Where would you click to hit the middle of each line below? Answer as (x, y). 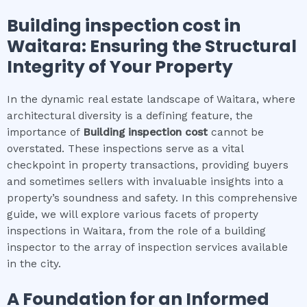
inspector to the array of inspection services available (147, 247)
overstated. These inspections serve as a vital (125, 148)
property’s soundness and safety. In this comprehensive (152, 198)
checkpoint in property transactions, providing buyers (148, 165)
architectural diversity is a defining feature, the (130, 115)
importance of (45, 132)
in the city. (34, 263)
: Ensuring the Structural (189, 46)
